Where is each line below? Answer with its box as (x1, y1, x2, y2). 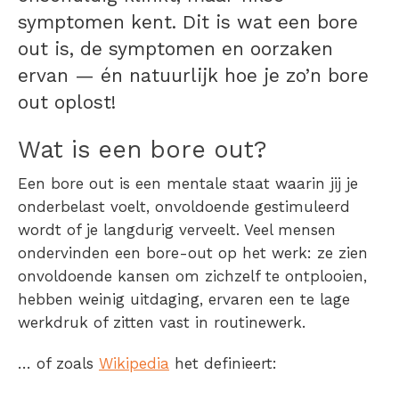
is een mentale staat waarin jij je (119, 174, 358, 192)
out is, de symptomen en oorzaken (18, 37, 333, 60)
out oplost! (18, 90, 116, 113)
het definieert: (169, 354, 277, 372)
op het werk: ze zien (213, 243, 368, 262)
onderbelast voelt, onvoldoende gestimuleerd (18, 197, 350, 216)
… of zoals (18, 354, 99, 372)
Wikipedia (99, 354, 169, 372)
